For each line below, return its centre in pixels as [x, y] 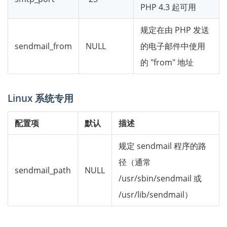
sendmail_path [43, 170]
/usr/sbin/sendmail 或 [160, 178]
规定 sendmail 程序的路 [162, 146]
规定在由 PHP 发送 [175, 30]
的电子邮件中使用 [173, 46]
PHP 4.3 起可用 [168, 7]
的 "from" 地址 [167, 62]
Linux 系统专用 [41, 98]
